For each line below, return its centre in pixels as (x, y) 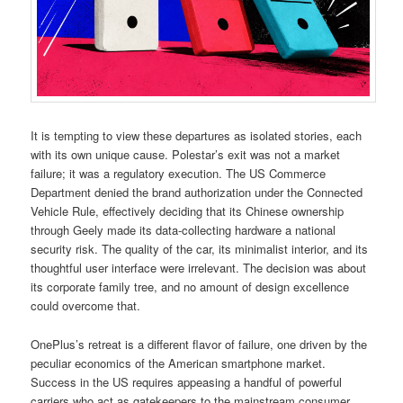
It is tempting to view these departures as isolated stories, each (197, 136)
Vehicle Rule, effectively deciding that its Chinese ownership (188, 211)
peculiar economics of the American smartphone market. (179, 363)
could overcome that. (86, 306)
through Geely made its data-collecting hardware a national (184, 230)
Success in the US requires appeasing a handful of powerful (187, 381)
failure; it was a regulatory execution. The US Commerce (179, 174)
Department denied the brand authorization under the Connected (197, 193)
